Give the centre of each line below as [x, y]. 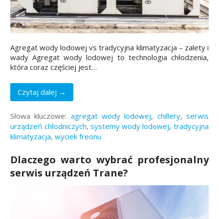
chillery [169, 116]
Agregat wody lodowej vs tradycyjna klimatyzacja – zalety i [109, 48]
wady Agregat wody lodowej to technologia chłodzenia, [109, 57]
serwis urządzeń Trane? [69, 173]
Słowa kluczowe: [41, 116]
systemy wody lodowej [130, 126]
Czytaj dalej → [42, 92]
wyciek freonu [78, 137]
